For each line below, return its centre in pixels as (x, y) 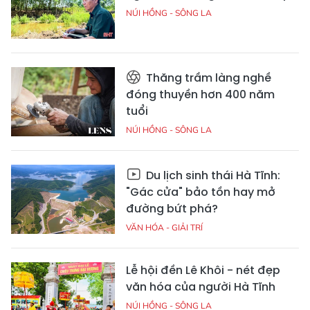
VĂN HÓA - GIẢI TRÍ (164, 228)
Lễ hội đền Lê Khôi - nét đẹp (203, 271)
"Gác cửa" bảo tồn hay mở (201, 192)
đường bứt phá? (172, 209)
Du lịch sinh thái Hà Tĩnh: (212, 176)
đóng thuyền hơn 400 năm (200, 95)
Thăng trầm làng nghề (207, 78)
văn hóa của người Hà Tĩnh (201, 287)
